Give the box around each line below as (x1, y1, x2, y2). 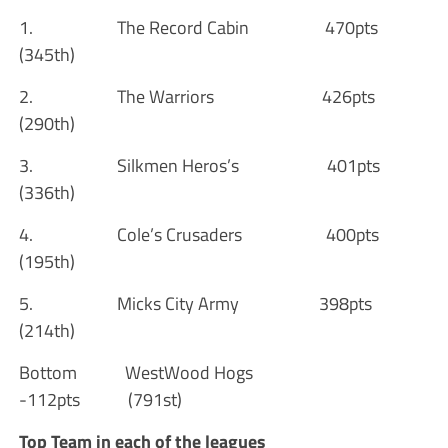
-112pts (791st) (18, 385, 182, 414)
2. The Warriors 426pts (18, 82, 423, 111)
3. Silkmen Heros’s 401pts (18, 151, 428, 180)
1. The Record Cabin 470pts (18, 13, 426, 42)
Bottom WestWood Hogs (18, 358, 329, 387)
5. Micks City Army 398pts (18, 289, 420, 318)
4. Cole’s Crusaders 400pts (18, 220, 427, 249)
